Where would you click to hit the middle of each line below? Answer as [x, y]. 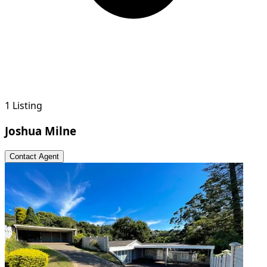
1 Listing [24, 105]
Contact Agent [34, 157]
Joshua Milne [41, 131]
